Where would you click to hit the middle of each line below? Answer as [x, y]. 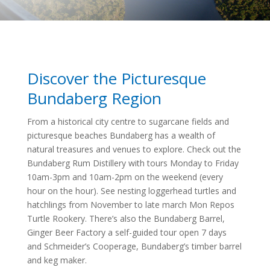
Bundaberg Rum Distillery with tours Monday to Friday [133, 163]
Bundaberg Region [94, 99]
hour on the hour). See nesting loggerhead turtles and [131, 191]
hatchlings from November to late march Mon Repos [130, 205]
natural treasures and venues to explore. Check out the [134, 149]
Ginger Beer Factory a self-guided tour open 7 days [127, 233]
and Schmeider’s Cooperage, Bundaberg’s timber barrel [134, 246]
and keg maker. [57, 260]
